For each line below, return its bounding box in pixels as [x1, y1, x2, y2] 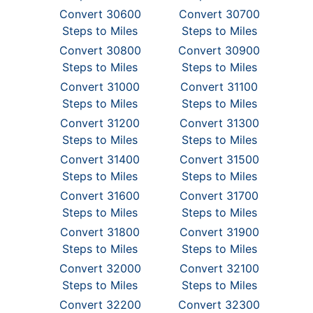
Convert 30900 [178, 43, 261, 57]
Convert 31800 [60, 225, 140, 239]
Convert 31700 [180, 189, 259, 203]
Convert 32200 [59, 298, 141, 312]
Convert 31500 [179, 152, 259, 166]
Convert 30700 [178, 7, 260, 21]
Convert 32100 [179, 261, 259, 275]
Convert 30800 [59, 43, 141, 57]
